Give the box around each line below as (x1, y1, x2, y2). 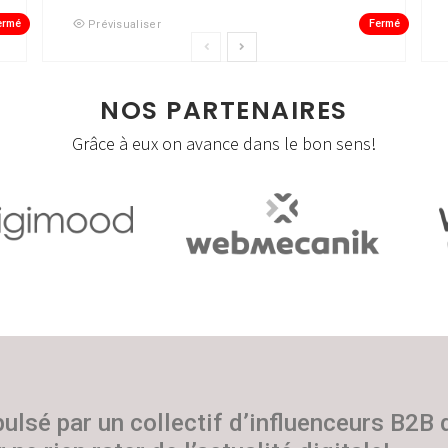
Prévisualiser (87, 17, 161, 31)
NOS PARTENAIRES (100, 92, 348, 128)
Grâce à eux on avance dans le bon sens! (72, 131, 376, 155)
